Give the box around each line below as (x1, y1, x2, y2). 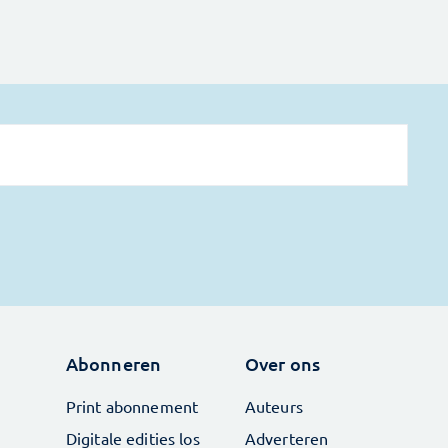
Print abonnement (65, 396, 199, 416)
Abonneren (65, 352, 162, 375)
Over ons (244, 352, 321, 375)
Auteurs (244, 396, 303, 416)
